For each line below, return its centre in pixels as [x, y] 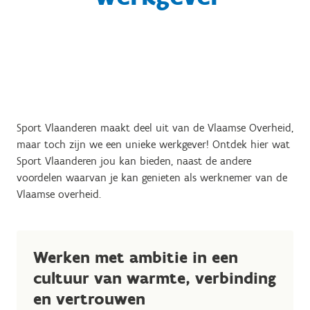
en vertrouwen [89, 299]
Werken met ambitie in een [136, 257]
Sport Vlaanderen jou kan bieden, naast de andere [134, 161]
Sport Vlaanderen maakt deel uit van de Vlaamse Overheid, [155, 128]
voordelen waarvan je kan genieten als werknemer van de [152, 177]
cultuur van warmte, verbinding [155, 278]
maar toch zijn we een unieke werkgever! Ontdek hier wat [153, 144]
